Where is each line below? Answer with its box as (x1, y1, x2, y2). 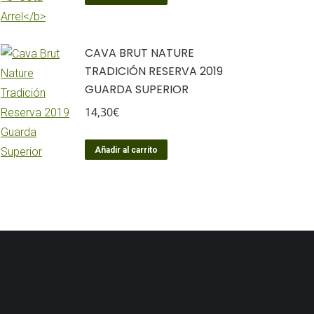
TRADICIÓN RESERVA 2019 (85, 63, 223, 79)
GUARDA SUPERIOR (85, 81, 189, 97)
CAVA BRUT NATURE (85, 45, 194, 61)
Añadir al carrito (95, 145, 158, 155)
